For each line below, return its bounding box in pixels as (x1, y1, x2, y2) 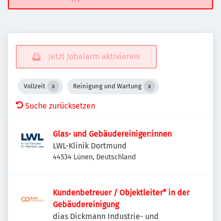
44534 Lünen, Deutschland (53, 153, 136, 161)
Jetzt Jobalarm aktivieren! (48, 52, 140, 61)
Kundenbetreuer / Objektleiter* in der (53, 188, 189, 197)
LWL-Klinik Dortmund (53, 141, 127, 150)
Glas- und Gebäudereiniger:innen (53, 129, 172, 139)
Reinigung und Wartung (73, 82, 142, 90)
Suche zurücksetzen (25, 101, 95, 110)
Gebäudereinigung (53, 200, 119, 209)
